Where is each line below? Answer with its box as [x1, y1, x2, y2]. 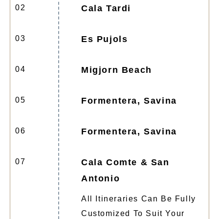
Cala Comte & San [81, 157, 170, 167]
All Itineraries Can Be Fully [81, 194, 196, 203]
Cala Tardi [81, 3, 131, 13]
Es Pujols [81, 34, 128, 44]
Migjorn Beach [81, 65, 152, 75]
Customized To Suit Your [81, 209, 185, 218]
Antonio [81, 173, 120, 183]
